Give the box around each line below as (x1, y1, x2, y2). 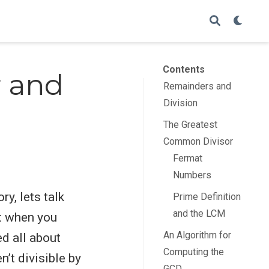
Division (163, 97, 198, 109)
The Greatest (163, 118, 217, 130)
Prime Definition (173, 190, 241, 202)
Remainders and (163, 80, 231, 92)
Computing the (163, 246, 224, 258)
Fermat (173, 152, 203, 164)
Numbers (173, 169, 212, 181)
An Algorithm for (163, 229, 231, 241)
